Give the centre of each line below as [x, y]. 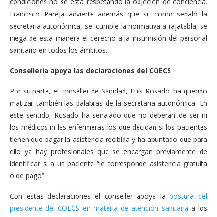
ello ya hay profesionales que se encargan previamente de [108, 151]
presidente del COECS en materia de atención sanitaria [99, 208]
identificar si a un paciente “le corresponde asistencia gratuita [108, 163]
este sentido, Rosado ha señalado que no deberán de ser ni [108, 115]
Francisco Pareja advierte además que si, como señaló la [108, 14]
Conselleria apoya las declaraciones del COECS [90, 70]
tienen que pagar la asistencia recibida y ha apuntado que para [108, 139]
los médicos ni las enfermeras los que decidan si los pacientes [108, 127]
